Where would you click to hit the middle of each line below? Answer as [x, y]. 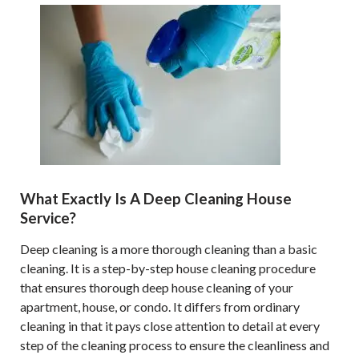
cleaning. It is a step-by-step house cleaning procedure [168, 268]
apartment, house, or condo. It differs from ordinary [160, 307]
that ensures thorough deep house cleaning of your [157, 287]
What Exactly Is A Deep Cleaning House [156, 199]
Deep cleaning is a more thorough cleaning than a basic [169, 249]
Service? [48, 218]
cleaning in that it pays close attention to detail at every [170, 326]
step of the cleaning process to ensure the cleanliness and [175, 345]
